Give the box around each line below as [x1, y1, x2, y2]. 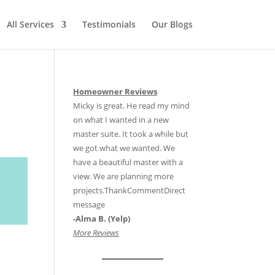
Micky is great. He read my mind [73, 100, 190, 111]
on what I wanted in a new [73, 114, 169, 125]
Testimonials [82, 18, 136, 30]
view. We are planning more [73, 171, 174, 182]
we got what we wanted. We [73, 142, 176, 153]
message [73, 199, 106, 210]
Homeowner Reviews [73, 86, 158, 97]
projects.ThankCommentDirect [73, 185, 186, 196]
